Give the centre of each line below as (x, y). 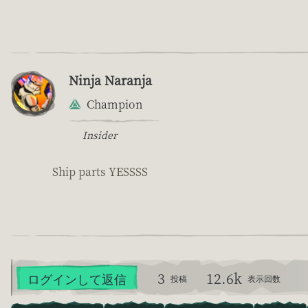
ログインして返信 (77, 278)
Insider (100, 134)
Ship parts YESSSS (100, 171)
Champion (115, 104)
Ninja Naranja (110, 79)
